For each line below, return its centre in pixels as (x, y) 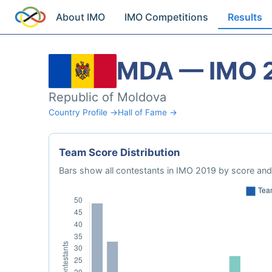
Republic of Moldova (107, 97)
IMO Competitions (167, 17)
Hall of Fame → (148, 112)
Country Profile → (83, 112)
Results (245, 17)
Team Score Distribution (119, 152)
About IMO (81, 17)
